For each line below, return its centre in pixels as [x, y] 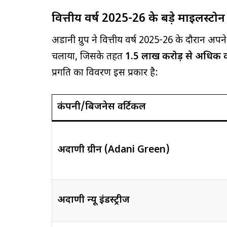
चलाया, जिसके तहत [88, 57]
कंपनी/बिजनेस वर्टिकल [101, 107]
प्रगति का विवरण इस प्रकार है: [105, 73]
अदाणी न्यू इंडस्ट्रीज [93, 200]
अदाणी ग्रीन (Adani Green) [113, 150]
